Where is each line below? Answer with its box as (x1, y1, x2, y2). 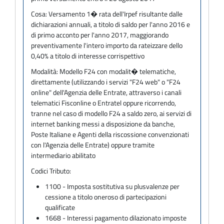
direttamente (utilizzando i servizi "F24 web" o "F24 (31, 76, 180, 87)
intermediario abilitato (31, 149, 95, 160)
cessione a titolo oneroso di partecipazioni (45, 191, 167, 202)
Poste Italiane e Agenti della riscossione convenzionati (31, 128, 189, 139)
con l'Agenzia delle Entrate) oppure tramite (31, 139, 154, 150)
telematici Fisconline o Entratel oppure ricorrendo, (31, 97, 176, 108)
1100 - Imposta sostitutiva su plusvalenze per (45, 180, 180, 191)
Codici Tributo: (31, 165, 71, 176)
